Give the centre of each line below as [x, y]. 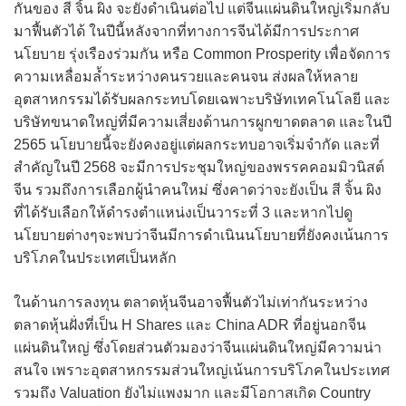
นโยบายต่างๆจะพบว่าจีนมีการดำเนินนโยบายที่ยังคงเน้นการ [201, 236]
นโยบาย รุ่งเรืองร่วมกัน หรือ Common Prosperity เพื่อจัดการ [202, 54]
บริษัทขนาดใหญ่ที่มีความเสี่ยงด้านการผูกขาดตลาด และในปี [203, 122]
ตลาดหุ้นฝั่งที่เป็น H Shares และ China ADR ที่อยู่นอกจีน [190, 325]
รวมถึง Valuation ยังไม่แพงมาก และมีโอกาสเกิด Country [192, 393]
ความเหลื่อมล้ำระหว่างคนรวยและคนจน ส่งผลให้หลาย [186, 77]
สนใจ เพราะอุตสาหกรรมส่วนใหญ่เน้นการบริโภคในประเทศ [202, 371]
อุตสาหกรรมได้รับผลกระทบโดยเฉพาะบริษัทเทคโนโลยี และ [202, 100]
